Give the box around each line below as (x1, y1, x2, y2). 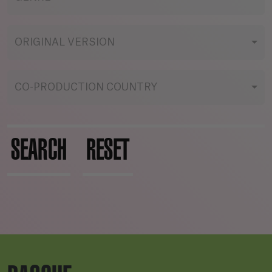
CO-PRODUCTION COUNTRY (15, 83, 157, 92)
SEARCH (11, 133, 67, 167)
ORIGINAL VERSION (15, 38, 115, 47)
